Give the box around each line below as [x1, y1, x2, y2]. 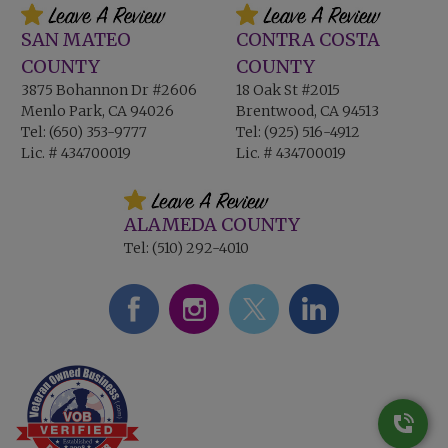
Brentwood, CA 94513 [236, 101, 379, 120]
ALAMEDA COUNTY [123, 213, 300, 237]
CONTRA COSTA [236, 27, 380, 51]
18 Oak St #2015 [236, 80, 340, 99]
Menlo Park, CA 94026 [21, 101, 175, 120]
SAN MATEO [21, 27, 132, 51]
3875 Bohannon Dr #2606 [21, 80, 198, 99]
